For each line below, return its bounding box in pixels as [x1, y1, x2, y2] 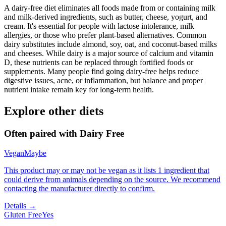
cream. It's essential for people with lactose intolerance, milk [4, 22, 194, 31]
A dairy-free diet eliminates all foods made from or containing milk [4, 4, 215, 13]
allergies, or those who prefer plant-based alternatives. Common [4, 31, 206, 40]
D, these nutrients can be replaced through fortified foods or [4, 58, 193, 67]
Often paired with [4, 128, 80, 139]
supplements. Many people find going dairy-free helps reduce [4, 67, 199, 76]
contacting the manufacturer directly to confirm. [4, 184, 155, 193]
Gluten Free [4, 210, 42, 219]
